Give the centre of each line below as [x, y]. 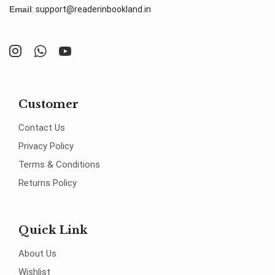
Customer [48, 104]
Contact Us [42, 127]
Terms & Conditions [59, 164]
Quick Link [53, 230]
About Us [37, 253]
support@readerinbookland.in [93, 10]
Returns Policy [48, 183]
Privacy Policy [46, 146]
